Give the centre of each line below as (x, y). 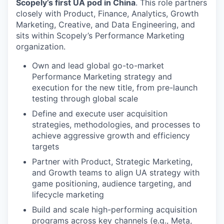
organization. (41, 46)
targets (45, 146)
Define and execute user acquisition (100, 113)
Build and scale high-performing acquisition (114, 209)
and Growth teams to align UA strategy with (116, 172)
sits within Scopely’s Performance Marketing (100, 35)
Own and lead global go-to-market (98, 65)
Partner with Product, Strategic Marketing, (112, 161)
